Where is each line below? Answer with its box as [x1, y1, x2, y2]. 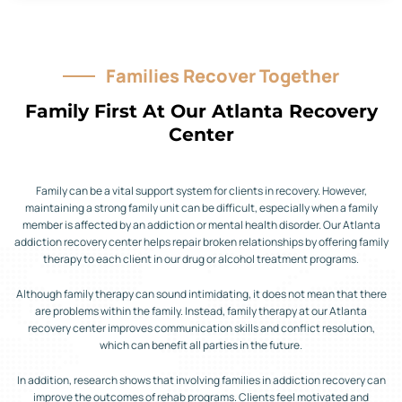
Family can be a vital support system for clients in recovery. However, [35, 182, 367, 198]
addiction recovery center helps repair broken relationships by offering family [13, 233, 389, 249]
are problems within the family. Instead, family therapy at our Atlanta [35, 302, 367, 319]
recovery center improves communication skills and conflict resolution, [27, 319, 375, 336]
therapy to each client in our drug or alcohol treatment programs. [43, 250, 359, 267]
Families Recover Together [106, 63, 339, 88]
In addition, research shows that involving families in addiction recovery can [16, 371, 386, 388]
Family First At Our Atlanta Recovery [24, 99, 378, 122]
